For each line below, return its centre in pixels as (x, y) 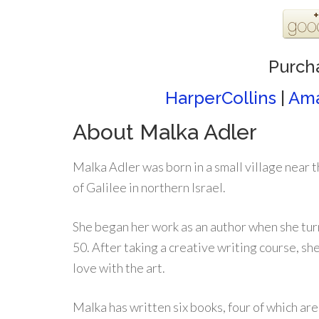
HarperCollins (220, 98)
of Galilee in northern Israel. (149, 187)
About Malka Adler (165, 132)
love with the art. (119, 268)
